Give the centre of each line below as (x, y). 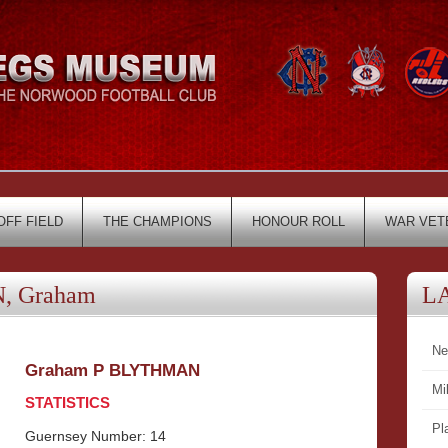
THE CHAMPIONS (157, 221)
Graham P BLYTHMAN (112, 370)
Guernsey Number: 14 (95, 436)
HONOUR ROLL (298, 221)
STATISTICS (67, 402)
